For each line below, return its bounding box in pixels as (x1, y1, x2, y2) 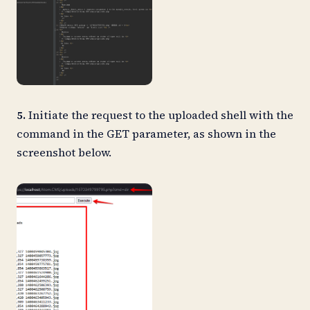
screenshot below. (17, 145, 111, 161)
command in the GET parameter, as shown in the (17, 126, 276, 142)
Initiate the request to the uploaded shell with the (26, 107, 293, 123)
